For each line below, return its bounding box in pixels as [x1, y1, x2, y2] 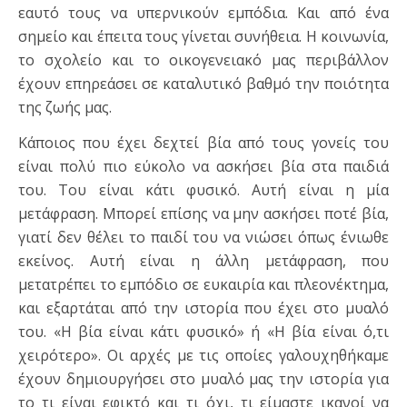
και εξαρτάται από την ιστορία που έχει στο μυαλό [18, 298, 389, 319]
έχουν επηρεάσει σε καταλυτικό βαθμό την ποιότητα [18, 74, 389, 94]
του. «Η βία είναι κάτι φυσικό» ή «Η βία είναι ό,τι [18, 322, 389, 342]
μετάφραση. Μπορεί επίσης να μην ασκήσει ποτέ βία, [18, 203, 389, 224]
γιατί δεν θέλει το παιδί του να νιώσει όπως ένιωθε [18, 227, 389, 248]
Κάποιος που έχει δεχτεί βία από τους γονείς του [18, 133, 389, 154]
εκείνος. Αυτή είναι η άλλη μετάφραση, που [18, 251, 389, 272]
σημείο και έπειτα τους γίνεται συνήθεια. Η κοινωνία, [18, 26, 389, 47]
